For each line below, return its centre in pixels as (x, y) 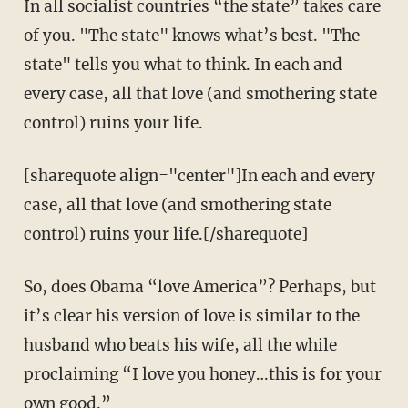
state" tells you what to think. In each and (183, 65)
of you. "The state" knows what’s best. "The (191, 36)
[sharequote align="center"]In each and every (199, 176)
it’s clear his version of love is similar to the (191, 316)
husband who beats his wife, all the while (180, 346)
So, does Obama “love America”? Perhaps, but (199, 287)
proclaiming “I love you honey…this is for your (202, 375)
